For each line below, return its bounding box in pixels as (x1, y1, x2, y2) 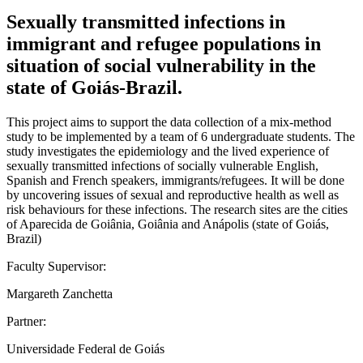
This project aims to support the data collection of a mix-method (6, 114, 331, 129)
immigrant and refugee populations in (6, 32, 321, 54)
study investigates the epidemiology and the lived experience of (6, 143, 329, 158)
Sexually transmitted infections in (6, 11, 285, 32)
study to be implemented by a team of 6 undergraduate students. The (6, 129, 355, 143)
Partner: (6, 314, 46, 328)
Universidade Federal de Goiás (6, 341, 164, 356)
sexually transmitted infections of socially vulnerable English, (6, 158, 318, 173)
